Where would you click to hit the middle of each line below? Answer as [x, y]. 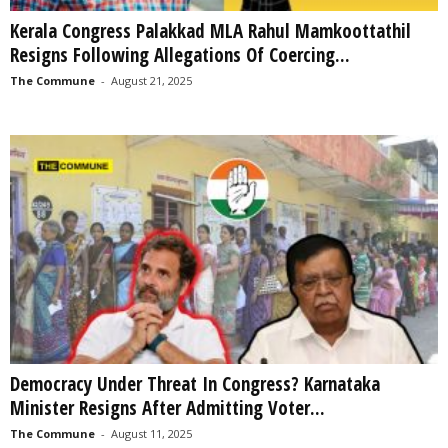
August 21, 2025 [151, 81]
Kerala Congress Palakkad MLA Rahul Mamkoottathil [210, 31]
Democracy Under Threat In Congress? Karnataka [195, 383]
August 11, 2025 [151, 433]
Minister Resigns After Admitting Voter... [167, 407]
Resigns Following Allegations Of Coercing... [180, 55]
